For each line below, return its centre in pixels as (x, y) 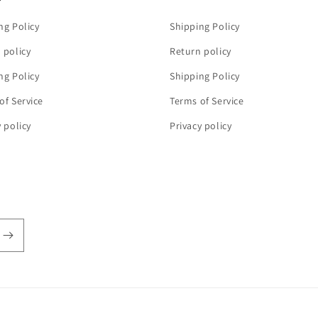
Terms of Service (207, 101)
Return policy (201, 51)
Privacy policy (201, 126)
